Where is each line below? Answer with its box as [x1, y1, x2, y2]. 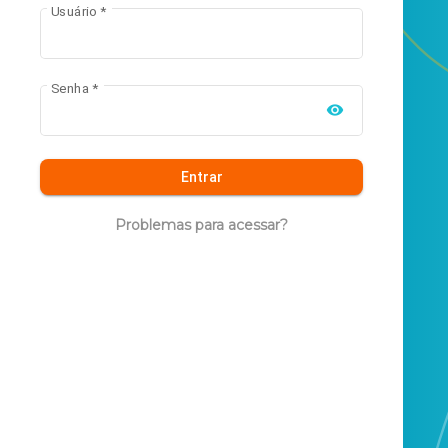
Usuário [50, 2, 97, 19]
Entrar [180, 168, 223, 185]
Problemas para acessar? [115, 215, 289, 234]
